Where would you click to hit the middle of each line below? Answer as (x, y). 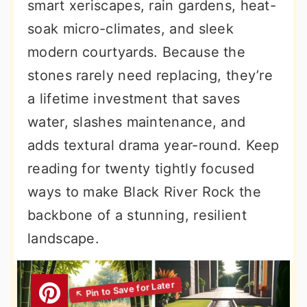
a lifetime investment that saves (134, 99)
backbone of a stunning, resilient (137, 215)
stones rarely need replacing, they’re (150, 75)
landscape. (64, 238)
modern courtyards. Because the (136, 52)
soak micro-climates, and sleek (131, 29)
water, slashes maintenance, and (137, 122)
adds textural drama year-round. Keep (153, 145)
